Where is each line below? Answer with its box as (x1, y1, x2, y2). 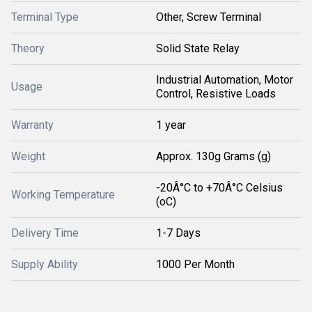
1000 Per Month (156, 258, 235, 271)
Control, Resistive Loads (156, 87, 276, 100)
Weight (11, 150, 45, 163)
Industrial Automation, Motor (156, 73, 293, 86)
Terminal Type (11, 10, 79, 24)
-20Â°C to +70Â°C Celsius (156, 181, 283, 194)
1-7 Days (156, 226, 201, 240)
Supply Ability (11, 258, 78, 271)
